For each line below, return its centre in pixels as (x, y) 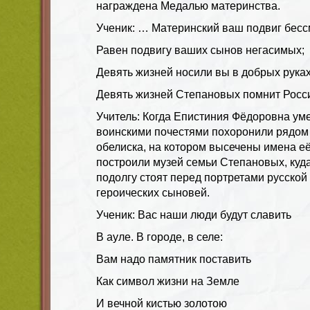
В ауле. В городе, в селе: (159, 237)
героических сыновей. (153, 192)
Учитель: (119, 116)
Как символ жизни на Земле (168, 281)
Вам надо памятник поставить (174, 259)
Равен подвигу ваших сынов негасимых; (200, 50)
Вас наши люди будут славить (215, 215)
